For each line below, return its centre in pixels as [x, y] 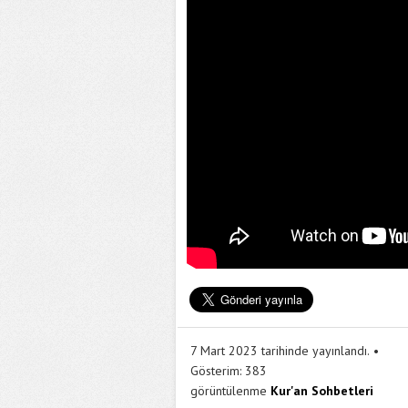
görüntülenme [229, 391]
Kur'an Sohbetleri [322, 391]
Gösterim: [216, 371]
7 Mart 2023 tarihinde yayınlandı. [280, 351]
